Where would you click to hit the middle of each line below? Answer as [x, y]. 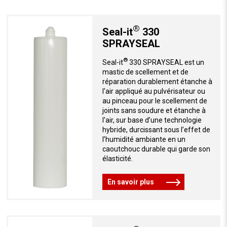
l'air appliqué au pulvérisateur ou [154, 91]
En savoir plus [130, 182]
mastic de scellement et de [145, 72]
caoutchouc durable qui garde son [156, 149]
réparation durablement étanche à [157, 81]
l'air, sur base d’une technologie [152, 120]
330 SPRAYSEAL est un [166, 62]
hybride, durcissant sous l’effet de [156, 129]
